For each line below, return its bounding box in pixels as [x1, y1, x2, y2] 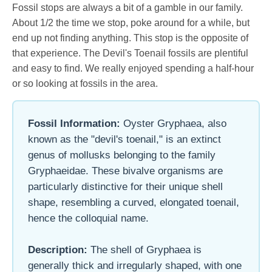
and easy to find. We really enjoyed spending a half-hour [12, 63, 254, 73]
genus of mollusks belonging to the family [28, 149, 216, 161]
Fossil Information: [28, 117, 123, 129]
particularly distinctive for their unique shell [28, 180, 223, 192]
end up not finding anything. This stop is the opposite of [12, 32, 248, 43]
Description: [28, 243, 87, 256]
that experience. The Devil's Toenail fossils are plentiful [12, 47, 248, 58]
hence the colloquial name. [28, 212, 149, 224]
